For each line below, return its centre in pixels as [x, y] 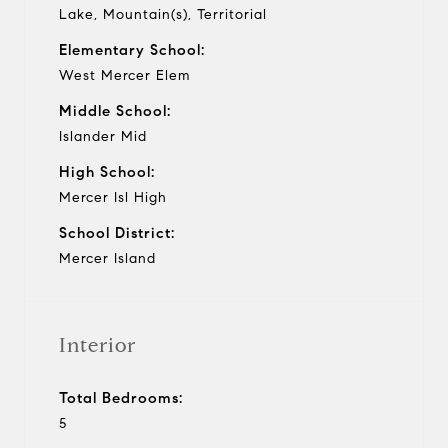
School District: [117, 232]
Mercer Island [107, 258]
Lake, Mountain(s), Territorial [163, 14]
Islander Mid [103, 136]
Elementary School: [132, 49]
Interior [97, 345]
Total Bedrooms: [121, 397]
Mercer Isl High [113, 197]
